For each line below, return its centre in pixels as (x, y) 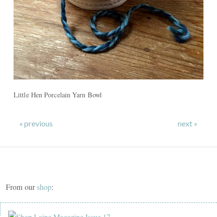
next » (188, 124)
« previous (36, 124)
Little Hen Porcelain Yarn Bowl (58, 95)
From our (22, 187)
